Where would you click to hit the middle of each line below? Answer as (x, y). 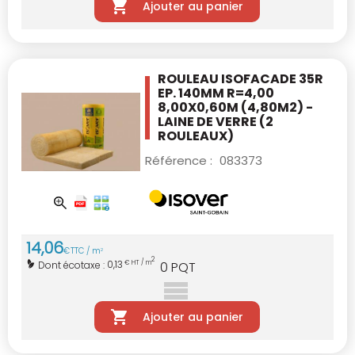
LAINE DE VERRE (208, 122)
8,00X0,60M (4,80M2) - (235, 108)
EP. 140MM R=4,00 (216, 94)
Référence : (180, 161)
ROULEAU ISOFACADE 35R (240, 79)
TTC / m (86, 250)
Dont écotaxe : (73, 265)
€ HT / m (137, 262)
